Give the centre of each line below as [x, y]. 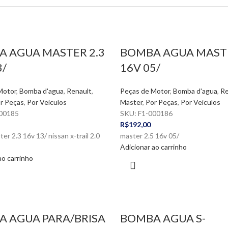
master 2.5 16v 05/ [149, 136]
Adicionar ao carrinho [153, 147]
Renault [79, 91]
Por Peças [161, 102]
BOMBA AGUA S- [163, 218]
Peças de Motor [145, 91]
